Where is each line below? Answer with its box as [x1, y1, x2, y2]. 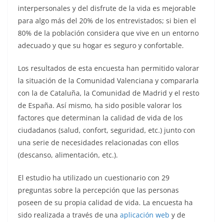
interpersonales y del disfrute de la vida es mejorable [18, 3, 196, 13]
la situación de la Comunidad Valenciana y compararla [18, 76, 199, 85]
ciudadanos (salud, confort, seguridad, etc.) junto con [18, 125, 195, 135]
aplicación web [120, 210, 169, 220]
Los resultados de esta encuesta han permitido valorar [18, 63, 199, 73]
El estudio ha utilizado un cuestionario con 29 [18, 173, 169, 182]
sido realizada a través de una [18, 210, 120, 220]
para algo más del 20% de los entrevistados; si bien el [18, 16, 196, 25]
